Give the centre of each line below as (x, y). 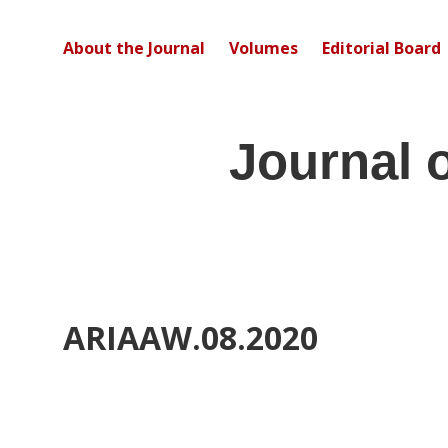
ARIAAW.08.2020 (190, 337)
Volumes (263, 48)
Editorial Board (381, 48)
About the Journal (134, 48)
